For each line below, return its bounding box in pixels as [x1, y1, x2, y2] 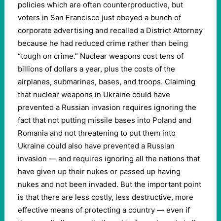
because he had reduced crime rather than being [18, 38, 188, 48]
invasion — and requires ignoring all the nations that [18, 154, 200, 163]
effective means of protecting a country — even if [18, 205, 190, 215]
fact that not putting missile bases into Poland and [18, 115, 191, 125]
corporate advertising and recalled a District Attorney [18, 26, 203, 35]
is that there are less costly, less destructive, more [18, 192, 193, 202]
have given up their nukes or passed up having [18, 167, 181, 176]
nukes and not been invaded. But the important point [18, 180, 201, 189]
